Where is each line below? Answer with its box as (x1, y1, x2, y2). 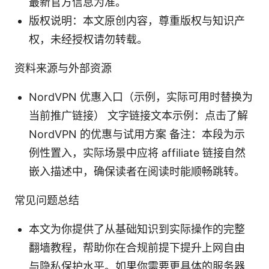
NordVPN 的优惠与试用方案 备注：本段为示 (29, 127, 245, 141)
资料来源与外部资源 (14, 61, 112, 74)
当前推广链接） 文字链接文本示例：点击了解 (29, 109, 248, 122)
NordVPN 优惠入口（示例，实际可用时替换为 (29, 90, 253, 103)
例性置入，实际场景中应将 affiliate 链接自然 (29, 146, 246, 159)
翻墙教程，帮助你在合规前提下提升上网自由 (29, 241, 245, 254)
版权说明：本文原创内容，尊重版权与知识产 (29, 14, 245, 27)
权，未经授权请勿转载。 (29, 32, 148, 46)
